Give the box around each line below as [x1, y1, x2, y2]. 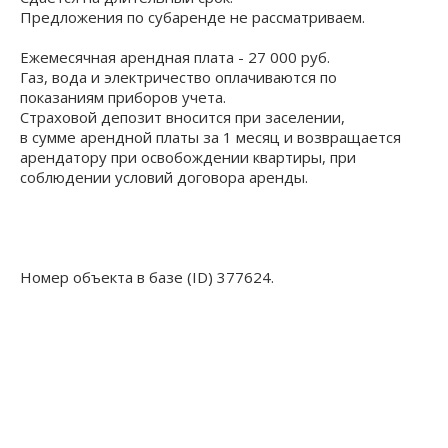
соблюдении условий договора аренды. [20, 166, 308, 187]
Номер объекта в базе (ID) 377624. [20, 266, 274, 287]
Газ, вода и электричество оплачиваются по [20, 66, 337, 87]
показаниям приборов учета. [20, 86, 226, 107]
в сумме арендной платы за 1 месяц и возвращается [20, 126, 401, 147]
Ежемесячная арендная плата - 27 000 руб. [20, 46, 330, 67]
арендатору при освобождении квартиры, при [20, 146, 356, 167]
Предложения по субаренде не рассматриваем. [20, 6, 365, 27]
